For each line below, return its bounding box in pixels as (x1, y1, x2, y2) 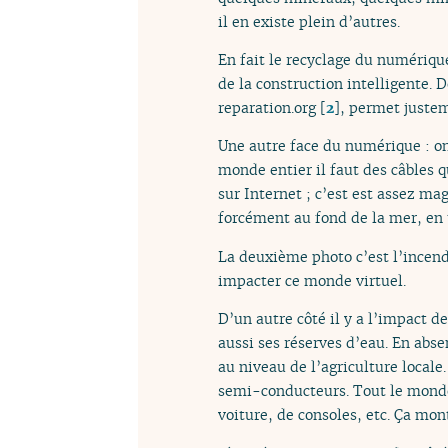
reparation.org (218, 98, 316, 118)
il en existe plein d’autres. (218, 11, 400, 31)
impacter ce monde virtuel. (218, 270, 406, 290)
